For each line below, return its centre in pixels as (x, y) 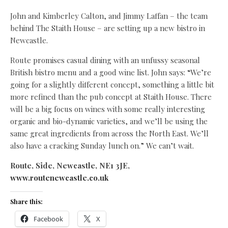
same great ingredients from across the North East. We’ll (109, 134)
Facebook (48, 219)
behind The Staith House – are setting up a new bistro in (108, 28)
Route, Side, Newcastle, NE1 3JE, (70, 166)
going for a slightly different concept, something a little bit (112, 85)
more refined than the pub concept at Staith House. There (111, 97)
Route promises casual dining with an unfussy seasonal (105, 60)
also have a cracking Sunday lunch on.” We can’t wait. (102, 146)
